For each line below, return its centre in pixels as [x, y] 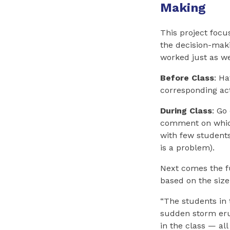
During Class [186, 111]
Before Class [187, 78]
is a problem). [187, 148]
